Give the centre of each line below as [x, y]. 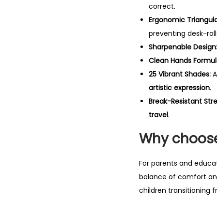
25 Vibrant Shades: [180, 74]
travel [158, 115]
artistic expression [179, 88]
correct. [162, 6]
